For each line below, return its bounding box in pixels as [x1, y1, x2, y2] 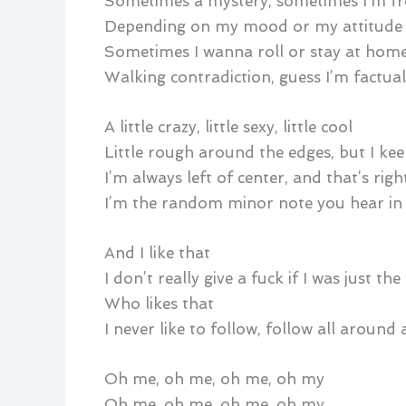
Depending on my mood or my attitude [103, 16, 402, 35]
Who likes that [103, 294, 214, 313]
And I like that [103, 243, 210, 262]
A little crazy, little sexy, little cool [103, 117, 353, 136]
